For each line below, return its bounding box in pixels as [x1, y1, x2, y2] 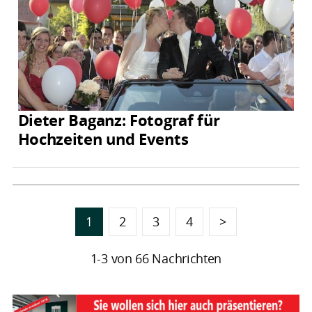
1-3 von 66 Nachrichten [90, 249, 222, 267]
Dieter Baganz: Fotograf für [17, 109, 220, 131]
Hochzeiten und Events [17, 128, 189, 150]
